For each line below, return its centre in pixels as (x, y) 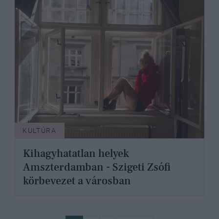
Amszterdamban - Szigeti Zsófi (97, 167)
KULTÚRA (40, 131)
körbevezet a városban (77, 181)
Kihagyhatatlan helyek (76, 154)
